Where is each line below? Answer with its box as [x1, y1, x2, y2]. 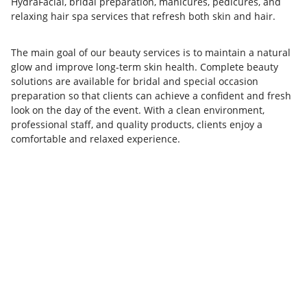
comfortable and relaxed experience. [11, 132, 180, 145]
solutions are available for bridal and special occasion [11, 74, 258, 88]
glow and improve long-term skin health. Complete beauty [11, 60, 278, 73]
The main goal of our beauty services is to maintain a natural [11, 45, 291, 59]
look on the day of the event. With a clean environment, [11, 103, 265, 116]
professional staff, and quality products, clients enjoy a [11, 117, 262, 131]
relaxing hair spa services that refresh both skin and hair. [11, 9, 275, 23]
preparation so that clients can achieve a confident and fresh [11, 88, 291, 102]
